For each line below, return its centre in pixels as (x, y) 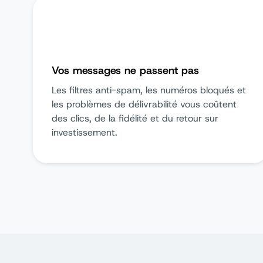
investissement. (85, 132)
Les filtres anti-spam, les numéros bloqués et (149, 90)
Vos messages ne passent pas (125, 70)
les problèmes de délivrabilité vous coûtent (144, 104)
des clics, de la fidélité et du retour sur (135, 118)
